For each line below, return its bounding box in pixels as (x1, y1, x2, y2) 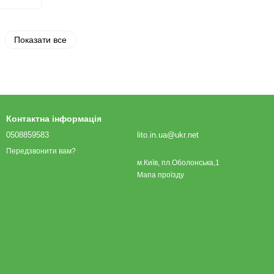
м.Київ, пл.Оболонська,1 (137, 158, 220, 167)
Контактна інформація (6, 114, 102, 124)
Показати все (14, 35, 67, 45)
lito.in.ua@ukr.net (137, 130, 199, 139)
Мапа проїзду (137, 171, 184, 179)
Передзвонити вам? (6, 147, 76, 156)
